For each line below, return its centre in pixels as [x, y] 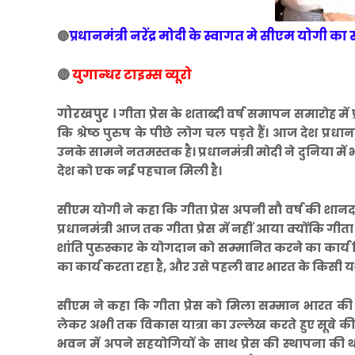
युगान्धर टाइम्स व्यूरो [132, 75]
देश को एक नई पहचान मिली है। [139, 171]
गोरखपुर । [88, 114]
